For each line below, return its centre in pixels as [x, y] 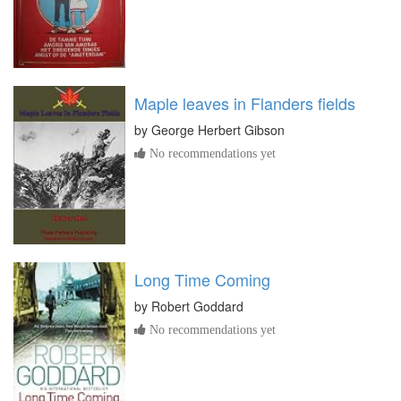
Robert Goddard [197, 307]
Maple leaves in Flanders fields [245, 103]
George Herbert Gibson [218, 130]
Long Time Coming [202, 280]
